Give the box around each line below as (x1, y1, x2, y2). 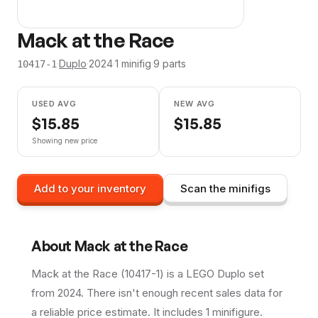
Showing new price (32, 136, 97, 145)
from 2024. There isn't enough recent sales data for (31, 286, 283, 300)
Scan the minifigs (180, 181, 270, 195)
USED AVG (32, 99, 77, 109)
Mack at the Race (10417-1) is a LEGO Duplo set (31, 267, 264, 280)
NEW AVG (174, 99, 215, 109)
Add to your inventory (34, 181, 146, 195)
